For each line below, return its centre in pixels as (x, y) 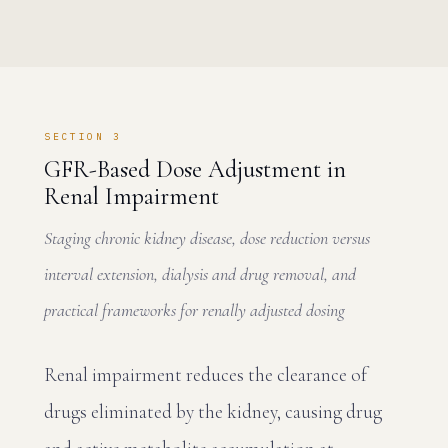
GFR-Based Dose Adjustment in (195, 169)
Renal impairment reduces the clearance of (205, 374)
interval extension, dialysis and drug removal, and (200, 273)
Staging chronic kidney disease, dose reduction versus (207, 237)
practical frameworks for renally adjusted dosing (194, 309)
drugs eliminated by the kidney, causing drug (213, 411)
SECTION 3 (83, 136)
